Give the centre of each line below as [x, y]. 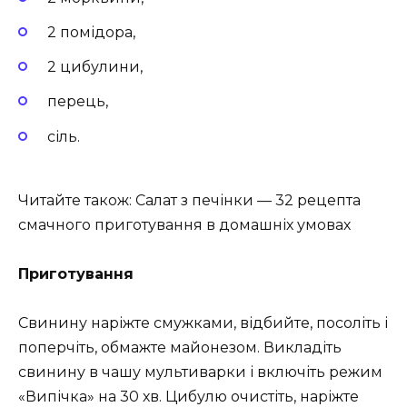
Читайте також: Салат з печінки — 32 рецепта [189, 200]
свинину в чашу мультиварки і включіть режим [200, 372]
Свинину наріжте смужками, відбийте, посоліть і [203, 323]
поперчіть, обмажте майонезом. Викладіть [180, 348]
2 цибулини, [95, 67]
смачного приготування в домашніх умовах [184, 224]
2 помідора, [91, 33]
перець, [78, 102]
